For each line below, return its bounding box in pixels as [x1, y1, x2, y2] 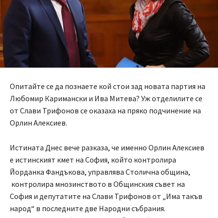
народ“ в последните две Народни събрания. [10, 203, 165, 214]
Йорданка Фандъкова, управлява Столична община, [10, 167, 190, 177]
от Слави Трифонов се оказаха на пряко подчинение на [10, 106, 201, 116]
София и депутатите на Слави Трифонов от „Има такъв [10, 191, 202, 201]
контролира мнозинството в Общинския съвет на [10, 179, 185, 189]
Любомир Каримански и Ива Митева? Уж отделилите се [10, 93, 202, 104]
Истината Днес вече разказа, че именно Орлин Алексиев [10, 143, 204, 153]
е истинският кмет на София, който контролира [10, 155, 176, 165]
